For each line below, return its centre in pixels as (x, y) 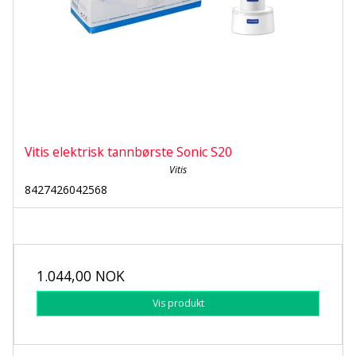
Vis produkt (178, 304)
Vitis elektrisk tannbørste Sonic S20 (128, 152)
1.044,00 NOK (81, 276)
